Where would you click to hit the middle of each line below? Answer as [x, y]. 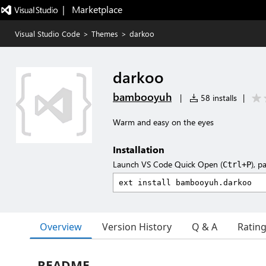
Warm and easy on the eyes [163, 122]
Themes [105, 34]
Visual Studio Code [47, 34]
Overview [61, 227]
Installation [139, 149]
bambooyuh [142, 97]
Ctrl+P [237, 164]
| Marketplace [92, 9]
